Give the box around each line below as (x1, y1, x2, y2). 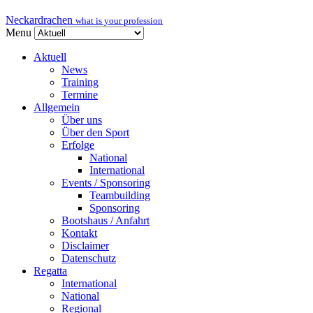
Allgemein (34, 101, 80, 113)
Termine (61, 88, 98, 101)
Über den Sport (61, 126, 129, 138)
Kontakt (61, 226, 97, 239)
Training (61, 75, 99, 88)
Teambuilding (89, 189, 150, 201)
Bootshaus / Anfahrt (61, 214, 150, 226)
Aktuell (34, 50, 66, 63)
